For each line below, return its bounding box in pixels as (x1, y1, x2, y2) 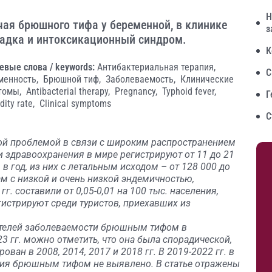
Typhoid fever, (162, 86, 216, 97)
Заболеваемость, (106, 73, 178, 85)
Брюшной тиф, (43, 73, 103, 85)
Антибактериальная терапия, (97, 61, 216, 73)
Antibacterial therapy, (26, 86, 112, 97)
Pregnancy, (115, 86, 160, 97)
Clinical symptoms (39, 98, 111, 109)
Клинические (180, 73, 234, 85)
